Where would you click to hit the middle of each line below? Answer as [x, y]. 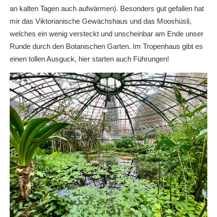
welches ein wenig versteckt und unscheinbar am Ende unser [107, 34]
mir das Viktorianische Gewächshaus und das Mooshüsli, [101, 21]
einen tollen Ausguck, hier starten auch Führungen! [89, 59]
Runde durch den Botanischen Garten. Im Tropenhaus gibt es [106, 46]
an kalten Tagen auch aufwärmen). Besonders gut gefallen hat [107, 9]
